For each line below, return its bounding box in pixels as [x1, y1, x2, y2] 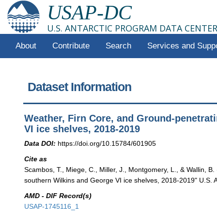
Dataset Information [28, 80, 132, 94]
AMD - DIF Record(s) [24, 192, 92, 200]
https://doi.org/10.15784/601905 [58, 139, 156, 147]
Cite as [24, 155, 47, 163]
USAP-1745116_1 [24, 202, 79, 211]
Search [105, 41, 131, 50]
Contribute [52, 41, 90, 50]
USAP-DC [47, 1, 132, 24]
